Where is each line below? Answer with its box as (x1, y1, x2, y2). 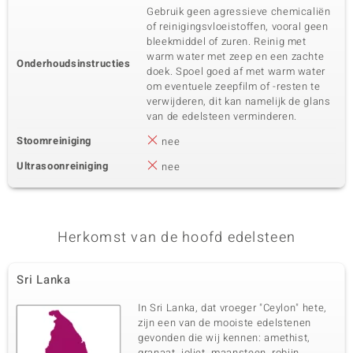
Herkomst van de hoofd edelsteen (57, 227, 296, 248)
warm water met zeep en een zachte (147, 49, 325, 64)
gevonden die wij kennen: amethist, (138, 330, 311, 345)
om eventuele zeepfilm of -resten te (147, 79, 321, 94)
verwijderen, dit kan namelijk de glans (147, 94, 331, 109)
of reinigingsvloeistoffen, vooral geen (147, 19, 329, 34)
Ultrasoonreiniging (17, 158, 109, 173)
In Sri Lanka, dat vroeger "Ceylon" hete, (138, 300, 327, 315)
